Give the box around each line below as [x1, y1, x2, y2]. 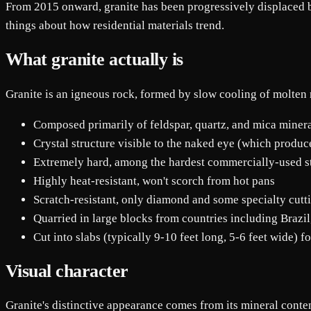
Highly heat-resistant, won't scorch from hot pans [33, 174, 275, 187]
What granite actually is [6, 49, 183, 70]
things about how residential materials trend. [6, 19, 224, 33]
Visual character [6, 260, 128, 281]
